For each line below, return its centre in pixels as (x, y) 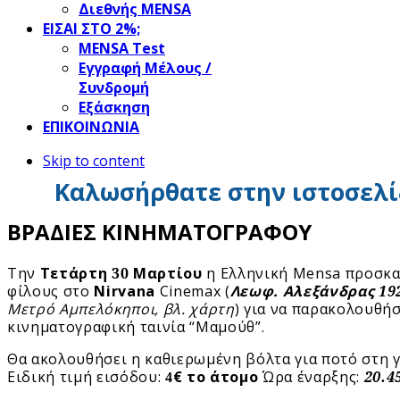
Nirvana (125, 291)
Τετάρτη (74, 273)
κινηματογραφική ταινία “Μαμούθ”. (136, 326)
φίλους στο (51, 291)
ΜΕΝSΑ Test (122, 48)
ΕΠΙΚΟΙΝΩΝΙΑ (91, 126)
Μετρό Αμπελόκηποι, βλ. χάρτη (121, 308)
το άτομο (221, 376)
